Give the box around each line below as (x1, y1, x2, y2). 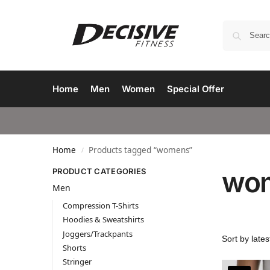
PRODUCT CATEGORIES (52, 166, 146, 176)
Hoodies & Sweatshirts (62, 214, 144, 225)
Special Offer (167, 83, 225, 95)
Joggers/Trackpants (62, 228, 133, 239)
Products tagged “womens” (89, 145, 193, 155)
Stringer (62, 256, 92, 267)
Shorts (62, 242, 86, 253)
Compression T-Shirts (62, 200, 139, 212)
